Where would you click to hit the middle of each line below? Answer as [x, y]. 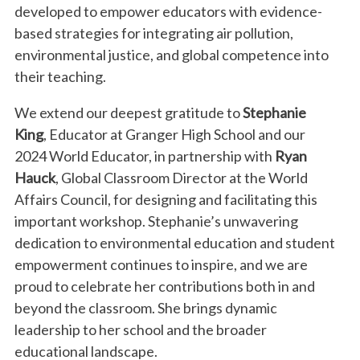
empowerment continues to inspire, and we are [161, 264]
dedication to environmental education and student [175, 243]
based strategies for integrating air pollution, [154, 33]
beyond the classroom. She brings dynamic [146, 308]
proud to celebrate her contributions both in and [165, 286]
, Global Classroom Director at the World [182, 178]
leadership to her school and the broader [141, 329]
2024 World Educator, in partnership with [145, 156]
